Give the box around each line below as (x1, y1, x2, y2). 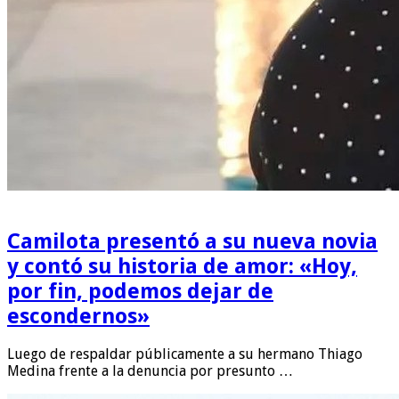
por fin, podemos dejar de (7, 278, 273, 304)
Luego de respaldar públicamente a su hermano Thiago (7, 346, 362, 363)
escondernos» (7, 303, 150, 329)
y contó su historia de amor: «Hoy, (7, 253, 357, 279)
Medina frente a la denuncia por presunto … (7, 362, 293, 380)
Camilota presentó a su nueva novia (7, 228, 378, 254)
